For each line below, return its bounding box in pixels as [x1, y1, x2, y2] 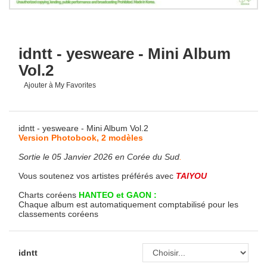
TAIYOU [176, 171, 207, 181]
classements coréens [18, 209, 98, 219]
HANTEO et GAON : [76, 190, 157, 200]
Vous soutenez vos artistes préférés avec [18, 171, 176, 181]
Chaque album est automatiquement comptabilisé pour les [18, 200, 238, 209]
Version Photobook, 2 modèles [18, 133, 143, 142]
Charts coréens [18, 190, 76, 200]
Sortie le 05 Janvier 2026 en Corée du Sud [18, 152, 179, 162]
